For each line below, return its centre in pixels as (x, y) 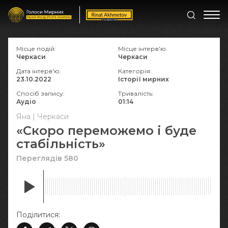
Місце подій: (36, 49)
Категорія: (135, 71)
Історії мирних (144, 79)
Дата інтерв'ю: (39, 71)
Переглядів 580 (47, 158)
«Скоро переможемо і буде (106, 131)
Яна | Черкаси (42, 117)
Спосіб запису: (40, 93)
